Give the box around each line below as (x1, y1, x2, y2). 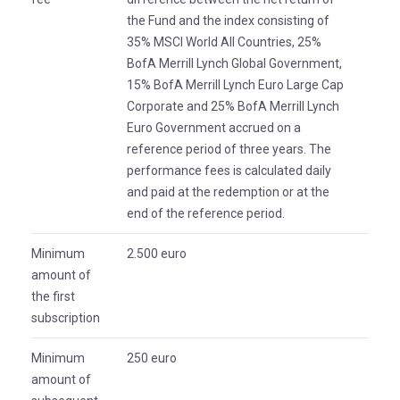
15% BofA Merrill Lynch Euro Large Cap (127, 78, 344, 92)
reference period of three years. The (127, 142, 331, 156)
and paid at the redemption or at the (127, 185, 329, 199)
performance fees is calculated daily (127, 163, 331, 178)
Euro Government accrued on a (127, 121, 301, 135)
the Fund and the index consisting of (127, 13, 329, 28)
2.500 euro (127, 246, 187, 261)
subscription (31, 311, 100, 325)
